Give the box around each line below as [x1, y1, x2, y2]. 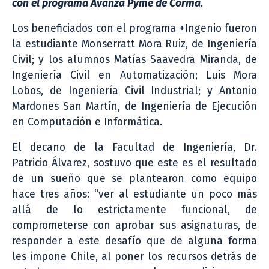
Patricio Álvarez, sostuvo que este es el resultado [12, 156, 257, 169]
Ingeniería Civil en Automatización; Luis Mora [12, 68, 257, 82]
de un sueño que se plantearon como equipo [12, 172, 257, 185]
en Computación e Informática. [12, 115, 162, 128]
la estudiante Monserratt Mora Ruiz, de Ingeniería [12, 37, 257, 50]
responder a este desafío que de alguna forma [12, 234, 257, 247]
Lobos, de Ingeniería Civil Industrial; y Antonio [12, 84, 257, 97]
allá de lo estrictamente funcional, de [12, 203, 257, 216]
